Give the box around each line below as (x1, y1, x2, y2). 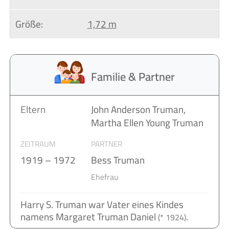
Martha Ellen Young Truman (91, 113, 203, 132)
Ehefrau (91, 169, 118, 185)
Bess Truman (91, 151, 145, 170)
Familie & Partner (90, 65, 175, 87)
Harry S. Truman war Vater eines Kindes (20, 195, 184, 214)
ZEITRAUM (20, 136, 56, 152)
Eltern (20, 100, 45, 119)
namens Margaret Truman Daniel (20, 208, 158, 226)
